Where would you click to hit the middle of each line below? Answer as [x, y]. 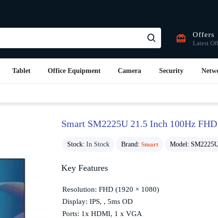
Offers [204, 35]
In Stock [98, 144]
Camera [129, 71]
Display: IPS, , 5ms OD [98, 201]
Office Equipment [74, 71]
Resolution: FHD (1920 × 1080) [111, 189]
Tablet [21, 71]
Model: [180, 144]
